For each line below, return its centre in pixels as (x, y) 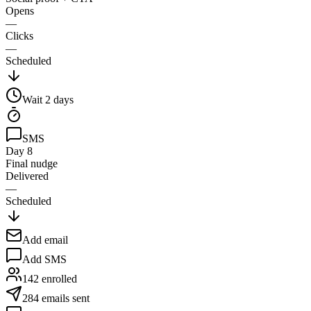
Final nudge (32, 163)
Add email (45, 239)
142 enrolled (50, 278)
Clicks (19, 35)
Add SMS (44, 259)
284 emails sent (56, 298)
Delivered (27, 176)
